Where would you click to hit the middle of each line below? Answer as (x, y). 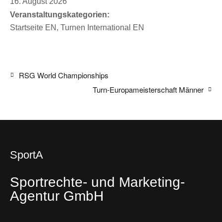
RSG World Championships (62, 75)
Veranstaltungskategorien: (60, 14)
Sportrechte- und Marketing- (97, 182)
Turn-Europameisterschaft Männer (149, 90)
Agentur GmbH (57, 196)
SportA (27, 155)
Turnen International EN (102, 27)
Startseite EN (33, 27)
